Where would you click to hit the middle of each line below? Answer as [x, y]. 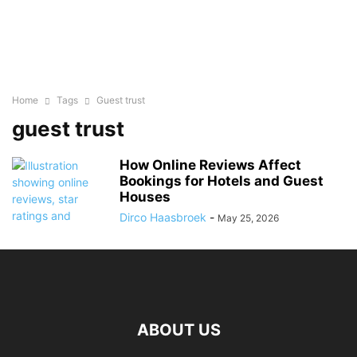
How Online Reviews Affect [210, 165]
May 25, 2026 [248, 218]
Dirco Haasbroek [163, 217]
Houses [145, 197]
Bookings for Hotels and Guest [222, 181]
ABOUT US [178, 330]
